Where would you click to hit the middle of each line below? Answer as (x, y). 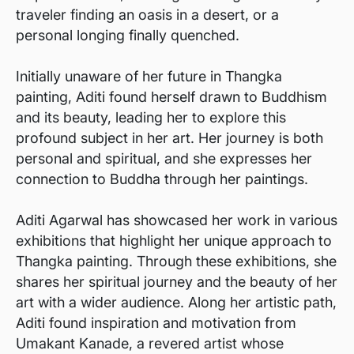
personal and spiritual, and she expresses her (164, 158)
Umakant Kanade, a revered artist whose (150, 343)
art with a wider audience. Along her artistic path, (176, 302)
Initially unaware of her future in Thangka (149, 76)
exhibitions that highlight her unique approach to (174, 241)
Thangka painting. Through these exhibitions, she (176, 261)
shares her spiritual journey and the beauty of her (177, 282)
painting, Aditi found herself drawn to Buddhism (171, 97)
